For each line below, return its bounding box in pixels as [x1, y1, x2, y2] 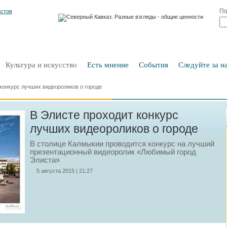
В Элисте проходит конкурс [30, 108, 178, 122]
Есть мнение [87, 61, 129, 69]
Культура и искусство [6, 61, 77, 69]
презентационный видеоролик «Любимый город [30, 148, 196, 156]
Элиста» [30, 156, 60, 164]
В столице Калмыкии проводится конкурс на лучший [30, 140, 214, 148]
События [139, 61, 168, 69]
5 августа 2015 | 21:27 [36, 168, 93, 174]
